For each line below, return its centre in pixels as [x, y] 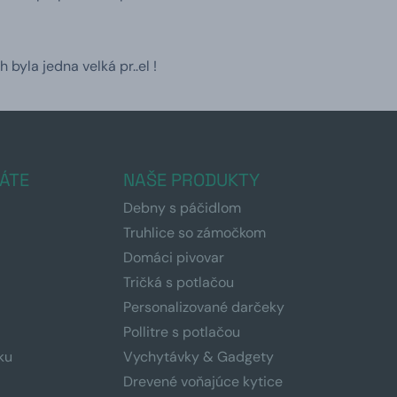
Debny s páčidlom [182, 207]
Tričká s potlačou [178, 282]
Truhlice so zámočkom [194, 232]
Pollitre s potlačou [181, 331]
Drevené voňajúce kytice [202, 381]
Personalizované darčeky [203, 307]
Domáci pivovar [173, 257]
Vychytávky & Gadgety [198, 356]
